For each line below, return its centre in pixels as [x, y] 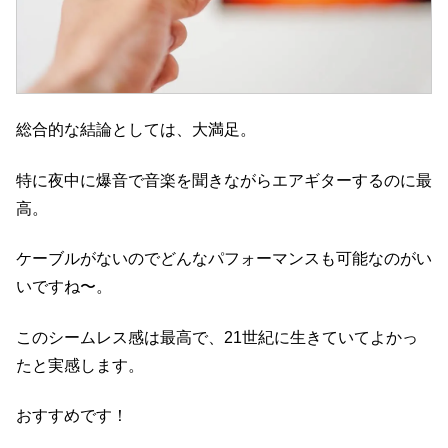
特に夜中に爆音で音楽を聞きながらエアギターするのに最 [224, 180]
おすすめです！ [72, 415]
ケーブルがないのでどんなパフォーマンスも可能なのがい [224, 259]
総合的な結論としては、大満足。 [136, 130]
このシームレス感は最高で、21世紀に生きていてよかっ [217, 337]
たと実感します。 [80, 365]
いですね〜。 [64, 287]
